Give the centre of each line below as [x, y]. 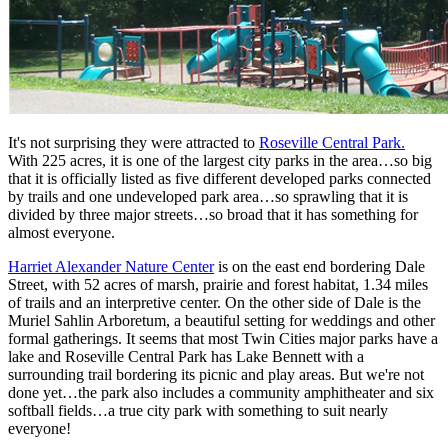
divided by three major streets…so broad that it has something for [213, 214]
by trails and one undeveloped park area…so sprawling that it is [208, 196]
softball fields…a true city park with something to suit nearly [198, 410]
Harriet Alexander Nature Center [111, 266]
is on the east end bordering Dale [319, 266]
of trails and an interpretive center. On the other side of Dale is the [214, 302]
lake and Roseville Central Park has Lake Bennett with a [186, 356]
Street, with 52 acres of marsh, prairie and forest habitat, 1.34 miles [218, 284]
